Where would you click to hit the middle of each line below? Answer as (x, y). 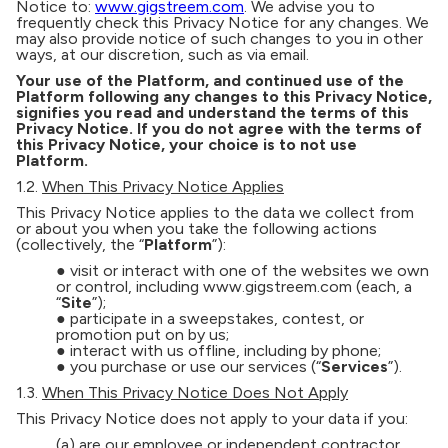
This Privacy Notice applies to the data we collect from (215, 212)
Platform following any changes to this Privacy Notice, (224, 96)
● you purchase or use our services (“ (188, 366)
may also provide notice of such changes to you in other (219, 38)
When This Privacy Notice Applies (163, 186)
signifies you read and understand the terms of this (212, 112)
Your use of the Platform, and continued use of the (210, 80)
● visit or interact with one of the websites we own (242, 270)
